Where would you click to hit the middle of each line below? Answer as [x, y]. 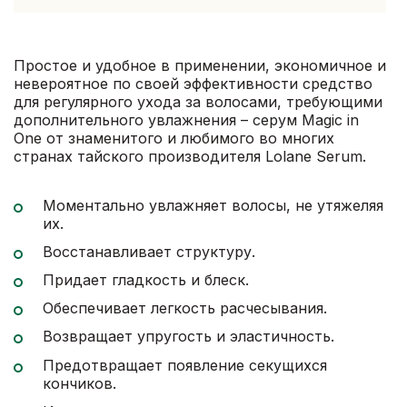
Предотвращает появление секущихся [185, 365]
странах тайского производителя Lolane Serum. [190, 156]
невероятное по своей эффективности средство [193, 84]
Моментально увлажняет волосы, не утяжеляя [213, 205]
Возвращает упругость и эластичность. [189, 337]
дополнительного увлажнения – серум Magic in [186, 120]
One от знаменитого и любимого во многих [174, 138]
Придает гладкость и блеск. [146, 279]
